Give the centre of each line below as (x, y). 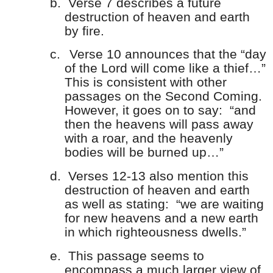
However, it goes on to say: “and (160, 111)
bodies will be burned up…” (144, 153)
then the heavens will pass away (159, 125)
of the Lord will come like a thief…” (165, 69)
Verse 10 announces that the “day (168, 55)
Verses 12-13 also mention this (158, 176)
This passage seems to (136, 256)
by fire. (84, 31)
